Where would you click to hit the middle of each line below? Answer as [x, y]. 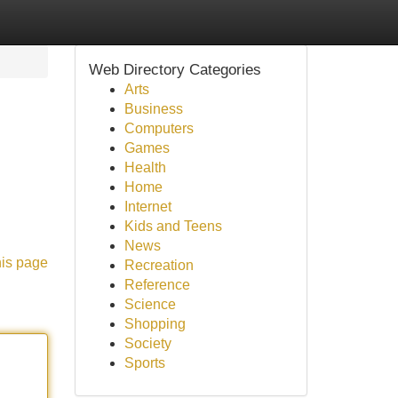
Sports [144, 363]
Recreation [159, 265]
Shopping [155, 324]
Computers [159, 128]
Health [145, 167]
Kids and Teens [173, 226]
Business [153, 109]
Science [150, 304]
